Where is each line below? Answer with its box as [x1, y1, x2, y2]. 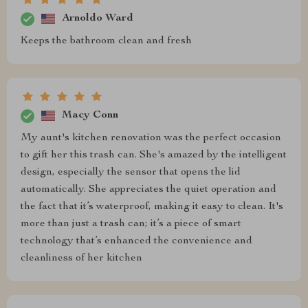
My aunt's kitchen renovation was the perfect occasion [21, 132, 281, 144]
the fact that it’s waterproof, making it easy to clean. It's [21, 201, 283, 212]
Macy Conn [62, 110, 118, 121]
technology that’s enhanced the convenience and [21, 235, 252, 247]
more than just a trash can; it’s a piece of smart [21, 218, 241, 230]
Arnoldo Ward [62, 13, 133, 24]
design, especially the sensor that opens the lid [21, 166, 241, 178]
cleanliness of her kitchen [21, 252, 142, 264]
